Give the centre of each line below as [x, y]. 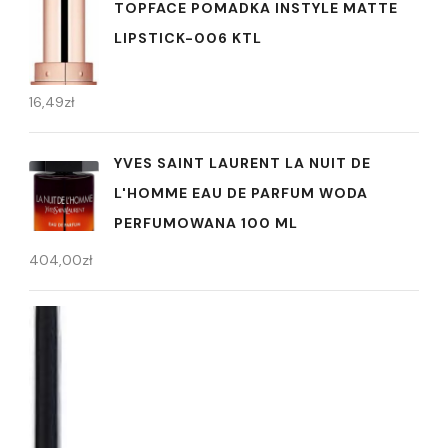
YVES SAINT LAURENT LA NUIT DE [242, 163]
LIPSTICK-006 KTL [188, 38]
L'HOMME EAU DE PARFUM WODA [241, 193]
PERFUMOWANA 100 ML [206, 223]
